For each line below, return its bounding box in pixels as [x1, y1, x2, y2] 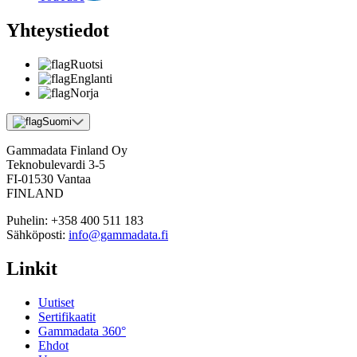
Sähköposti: [6, 227, 65, 241]
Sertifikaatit [38, 309, 96, 324]
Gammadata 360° [38, 324, 126, 338]
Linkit [6, 257, 57, 279]
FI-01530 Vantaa [6, 171, 91, 186]
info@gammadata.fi [69, 227, 168, 241]
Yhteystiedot [6, 20, 109, 41]
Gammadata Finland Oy [6, 143, 127, 157]
